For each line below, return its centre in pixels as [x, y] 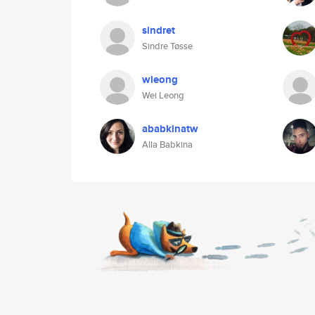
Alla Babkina [167, 144]
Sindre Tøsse [167, 46]
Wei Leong [163, 95]
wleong [160, 79]
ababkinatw [170, 129]
